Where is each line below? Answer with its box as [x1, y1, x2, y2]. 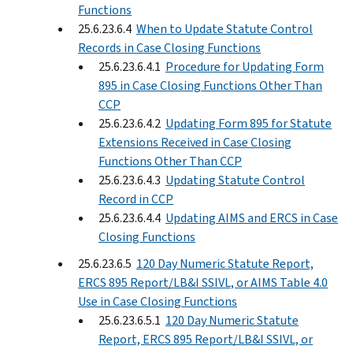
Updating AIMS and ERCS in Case [165, 209, 338, 226]
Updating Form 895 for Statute [165, 114, 332, 132]
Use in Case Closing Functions [78, 292, 237, 310]
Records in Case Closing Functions [78, 39, 261, 56]
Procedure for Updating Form [165, 58, 324, 75]
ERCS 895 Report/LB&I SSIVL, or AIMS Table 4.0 [78, 273, 328, 291]
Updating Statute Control [165, 171, 305, 188]
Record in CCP [98, 190, 173, 207]
